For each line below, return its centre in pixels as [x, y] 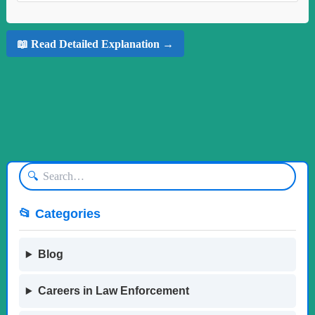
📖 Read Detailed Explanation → [95, 44]
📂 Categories [59, 214]
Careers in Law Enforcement [113, 291]
